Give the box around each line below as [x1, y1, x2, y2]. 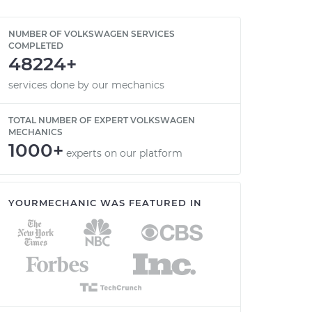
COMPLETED [8, 40, 63, 51]
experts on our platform [66, 147, 182, 159]
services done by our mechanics [8, 79, 164, 91]
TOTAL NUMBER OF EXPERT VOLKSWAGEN [8, 115, 195, 125]
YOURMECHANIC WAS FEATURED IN [8, 197, 202, 208]
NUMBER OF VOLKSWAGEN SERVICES [8, 29, 175, 39]
